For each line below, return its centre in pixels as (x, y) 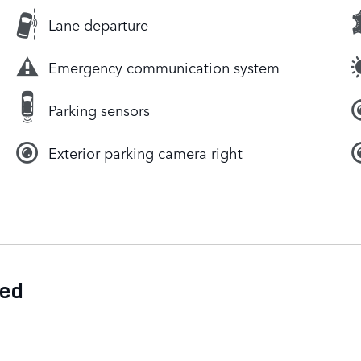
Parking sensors (99, 110)
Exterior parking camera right (145, 153)
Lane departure (98, 25)
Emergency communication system (164, 67)
